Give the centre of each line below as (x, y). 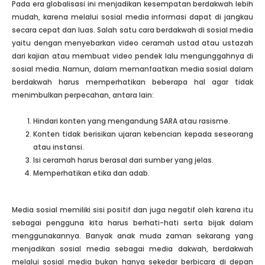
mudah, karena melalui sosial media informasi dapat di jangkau (132, 17)
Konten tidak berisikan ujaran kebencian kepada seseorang (143, 134)
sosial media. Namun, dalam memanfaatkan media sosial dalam (132, 69)
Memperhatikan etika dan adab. (91, 173)
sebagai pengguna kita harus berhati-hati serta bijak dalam (132, 222)
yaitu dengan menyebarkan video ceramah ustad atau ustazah (132, 43)
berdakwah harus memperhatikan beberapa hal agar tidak (132, 82)
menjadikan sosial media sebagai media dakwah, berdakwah (132, 248)
